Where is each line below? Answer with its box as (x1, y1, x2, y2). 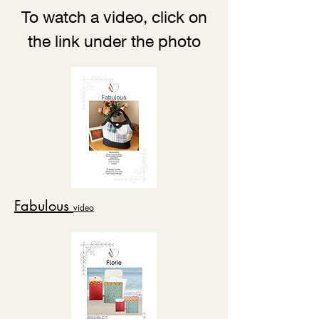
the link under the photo (27, 31, 201, 51)
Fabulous (14, 196, 73, 215)
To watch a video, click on (21, 6, 207, 26)
